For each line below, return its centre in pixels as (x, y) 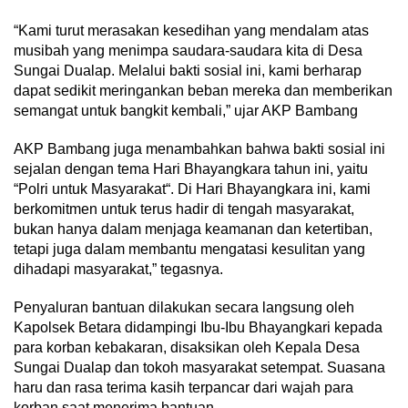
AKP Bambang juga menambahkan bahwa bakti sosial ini (199, 148)
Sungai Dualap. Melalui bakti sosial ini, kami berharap (188, 70)
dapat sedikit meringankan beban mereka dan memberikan (203, 90)
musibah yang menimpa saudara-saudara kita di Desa (188, 50)
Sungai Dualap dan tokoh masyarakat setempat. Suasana (199, 367)
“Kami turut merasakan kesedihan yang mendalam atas (191, 30)
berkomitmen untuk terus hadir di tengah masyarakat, (184, 209)
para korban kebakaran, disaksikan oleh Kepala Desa (187, 347)
